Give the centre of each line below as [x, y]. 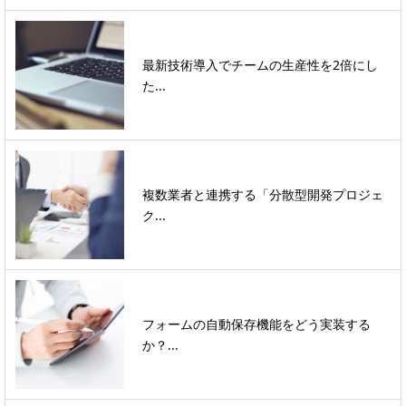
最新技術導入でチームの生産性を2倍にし [260, 65]
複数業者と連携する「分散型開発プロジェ [263, 195]
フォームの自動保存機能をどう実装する [256, 324]
